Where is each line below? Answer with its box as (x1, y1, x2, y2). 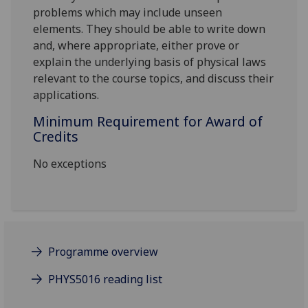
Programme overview (48, 244, 159, 260)
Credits (33, 127, 79, 146)
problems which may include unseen (33, 5, 223, 21)
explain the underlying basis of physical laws (33, 54, 267, 70)
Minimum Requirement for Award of (33, 112, 263, 131)
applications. (33, 87, 100, 103)
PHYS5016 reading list (48, 272, 163, 287)
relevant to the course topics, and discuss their (33, 71, 274, 87)
